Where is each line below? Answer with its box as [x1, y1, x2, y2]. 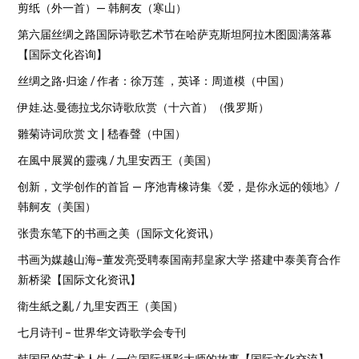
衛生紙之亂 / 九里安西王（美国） [18, 299, 184, 313]
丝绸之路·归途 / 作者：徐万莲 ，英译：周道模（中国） [18, 74, 291, 88]
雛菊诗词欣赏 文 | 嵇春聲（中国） [18, 127, 187, 141]
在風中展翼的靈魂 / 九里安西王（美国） [18, 153, 218, 167]
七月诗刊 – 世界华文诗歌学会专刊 [18, 325, 187, 340]
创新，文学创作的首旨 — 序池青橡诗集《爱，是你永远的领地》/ [18, 179, 340, 194]
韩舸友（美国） [18, 200, 97, 214]
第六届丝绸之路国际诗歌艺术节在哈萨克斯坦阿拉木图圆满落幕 [18, 27, 333, 42]
